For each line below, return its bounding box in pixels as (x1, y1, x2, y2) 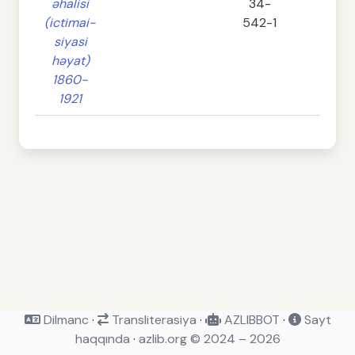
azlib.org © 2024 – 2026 (138, 330, 281, 347)
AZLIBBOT (220, 311, 280, 328)
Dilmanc (40, 311, 89, 328)
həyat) (51, 52, 90, 70)
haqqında (74, 330, 130, 347)
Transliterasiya (108, 311, 197, 328)
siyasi (53, 33, 87, 51)
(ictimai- (44, 14, 96, 32)
